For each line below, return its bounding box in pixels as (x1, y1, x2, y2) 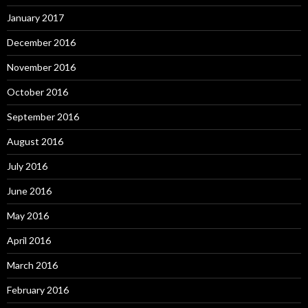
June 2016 (7, 185, 52, 197)
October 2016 (7, 86, 68, 98)
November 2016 (7, 61, 76, 73)
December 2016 (7, 36, 76, 48)
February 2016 (7, 284, 69, 296)
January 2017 (7, 12, 64, 23)
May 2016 (7, 210, 49, 221)
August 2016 (7, 135, 63, 147)
